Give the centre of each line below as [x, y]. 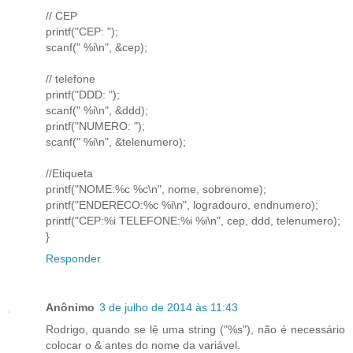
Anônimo [70, 307]
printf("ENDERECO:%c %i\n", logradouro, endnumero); [182, 204]
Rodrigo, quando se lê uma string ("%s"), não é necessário [195, 329]
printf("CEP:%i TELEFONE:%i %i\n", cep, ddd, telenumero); [193, 220]
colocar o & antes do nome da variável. [143, 345]
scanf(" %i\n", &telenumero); [116, 141]
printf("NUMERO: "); [95, 126]
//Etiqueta [69, 173]
